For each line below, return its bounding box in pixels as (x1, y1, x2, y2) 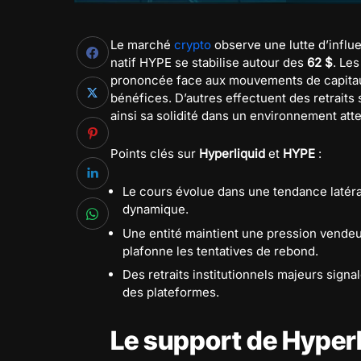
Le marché (110, 37, 174, 52)
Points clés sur (110, 146, 199, 161)
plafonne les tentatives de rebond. (122, 243, 318, 259)
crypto (174, 37, 211, 52)
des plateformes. (122, 284, 219, 300)
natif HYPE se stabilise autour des (110, 55, 307, 70)
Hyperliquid (199, 146, 265, 161)
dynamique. (122, 201, 189, 217)
